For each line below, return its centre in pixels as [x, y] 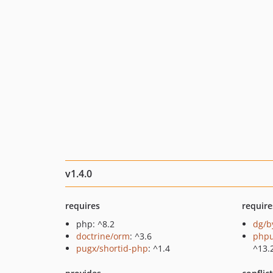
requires [83, 206]
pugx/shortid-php [112, 248]
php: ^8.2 [95, 224]
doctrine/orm [103, 236]
